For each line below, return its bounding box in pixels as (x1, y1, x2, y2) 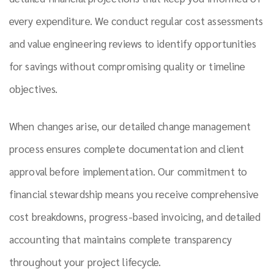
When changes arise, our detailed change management (9, 119, 251, 133)
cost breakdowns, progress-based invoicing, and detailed (9, 210, 261, 224)
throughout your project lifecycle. (9, 255, 161, 269)
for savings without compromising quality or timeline (9, 59, 246, 73)
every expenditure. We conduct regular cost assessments (9, 14, 264, 28)
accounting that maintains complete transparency (9, 232, 232, 246)
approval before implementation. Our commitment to (9, 165, 247, 179)
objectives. (9, 82, 58, 96)
